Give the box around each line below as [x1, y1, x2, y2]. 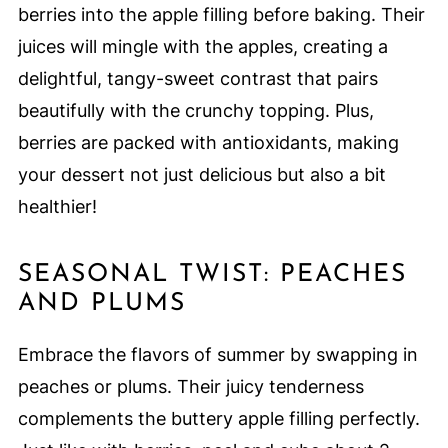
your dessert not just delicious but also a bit [17, 164, 386, 186]
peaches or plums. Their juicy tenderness [17, 376, 364, 398]
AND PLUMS [17, 291, 186, 317]
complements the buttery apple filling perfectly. [17, 408, 420, 430]
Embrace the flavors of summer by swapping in [17, 344, 418, 366]
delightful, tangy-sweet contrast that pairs [17, 68, 378, 90]
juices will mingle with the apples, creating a [17, 36, 388, 58]
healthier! [17, 196, 97, 218]
